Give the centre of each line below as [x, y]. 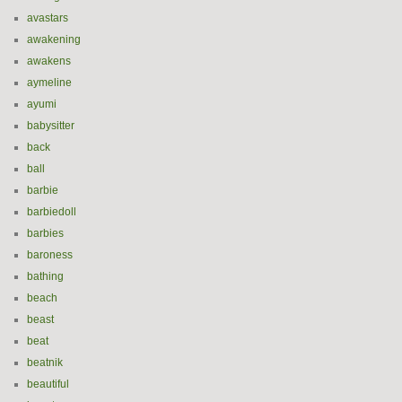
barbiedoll [52, 212]
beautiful [48, 384]
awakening [54, 39]
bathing [45, 276]
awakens [49, 61]
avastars [48, 18]
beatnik [45, 363]
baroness [50, 255]
